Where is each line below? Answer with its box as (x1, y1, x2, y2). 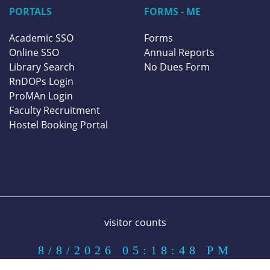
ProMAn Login (9, 89, 73, 103)
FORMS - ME (144, 4, 201, 18)
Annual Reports (144, 46, 215, 60)
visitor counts (104, 216, 166, 230)
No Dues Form (144, 60, 210, 74)
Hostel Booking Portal (9, 118, 108, 132)
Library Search (9, 60, 75, 74)
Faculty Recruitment (9, 104, 100, 118)
